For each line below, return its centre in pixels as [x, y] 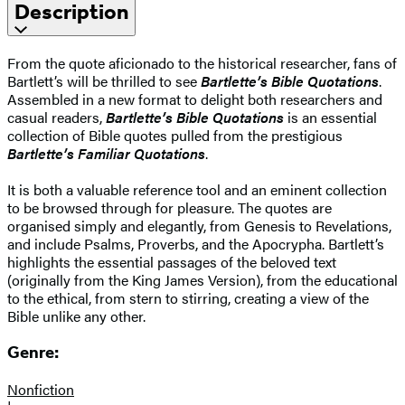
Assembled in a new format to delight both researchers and [195, 99]
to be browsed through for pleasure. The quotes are [170, 207]
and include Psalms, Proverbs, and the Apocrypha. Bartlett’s [196, 243]
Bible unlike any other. [76, 316]
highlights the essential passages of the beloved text [172, 261]
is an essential [330, 117]
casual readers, [57, 117]
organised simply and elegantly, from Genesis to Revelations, [199, 225]
